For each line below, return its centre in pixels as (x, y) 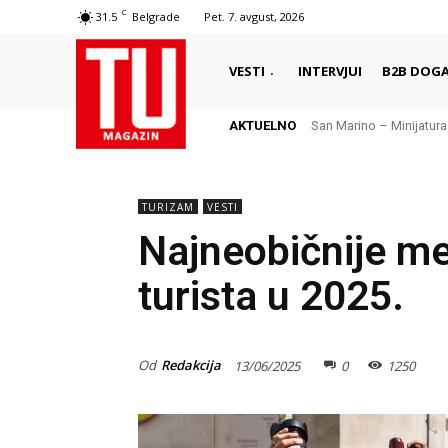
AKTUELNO (262, 125)
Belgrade (156, 16)
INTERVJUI (330, 70)
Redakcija (191, 364)
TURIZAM (168, 207)
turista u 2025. (271, 296)
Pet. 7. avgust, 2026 (254, 16)
